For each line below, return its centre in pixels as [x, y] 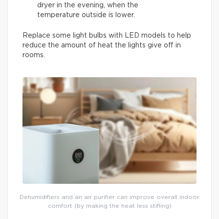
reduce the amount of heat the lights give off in [102, 46]
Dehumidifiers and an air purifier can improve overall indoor [109, 197]
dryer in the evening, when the [88, 6]
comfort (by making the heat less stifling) [109, 206]
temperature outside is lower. [86, 15]
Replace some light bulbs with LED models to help [107, 36]
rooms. [34, 55]
